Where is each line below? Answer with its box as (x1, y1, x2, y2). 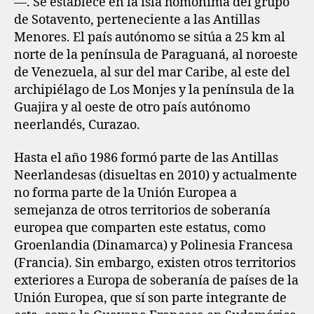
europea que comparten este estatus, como (14, 220, 266, 236)
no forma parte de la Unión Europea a (14, 185, 237, 201)
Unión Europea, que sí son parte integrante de (14, 290, 287, 306)
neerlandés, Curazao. (14, 116, 140, 133)
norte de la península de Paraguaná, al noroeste (14, 46, 298, 63)
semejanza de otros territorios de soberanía (14, 203, 271, 219)
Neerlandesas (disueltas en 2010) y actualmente (14, 168, 297, 184)
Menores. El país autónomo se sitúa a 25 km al (14, 29, 285, 46)
